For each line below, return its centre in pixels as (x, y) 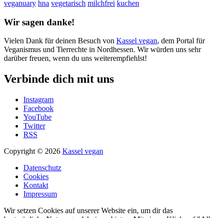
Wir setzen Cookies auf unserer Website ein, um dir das (88, 211)
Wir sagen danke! (39, 22)
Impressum (40, 194)
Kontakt (36, 185)
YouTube (37, 117)
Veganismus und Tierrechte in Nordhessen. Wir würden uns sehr (102, 50)
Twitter (34, 126)
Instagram (38, 100)
